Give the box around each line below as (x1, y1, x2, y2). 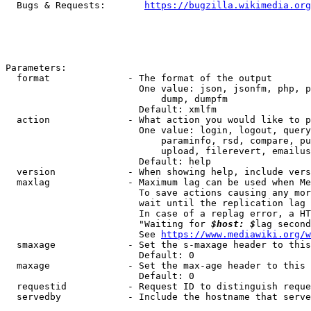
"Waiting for (6, 219, 211, 229)
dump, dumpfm (6, 94, 228, 104)
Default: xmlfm (6, 104, 217, 115)
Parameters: (6, 62, 67, 73)
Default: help (6, 156, 211, 167)
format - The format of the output (6, 73, 272, 83)
